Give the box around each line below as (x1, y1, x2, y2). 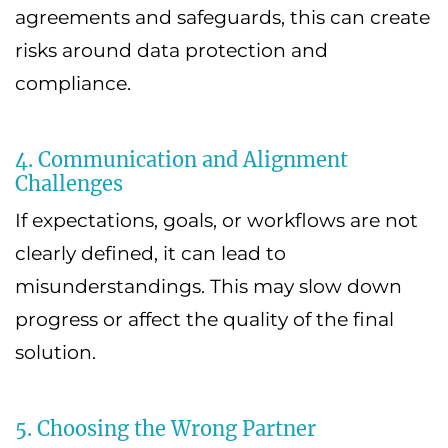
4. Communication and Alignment (15, 147, 348, 173)
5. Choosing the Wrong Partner (15, 416, 316, 442)
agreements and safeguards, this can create (15, 6, 430, 30)
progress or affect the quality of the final (15, 308, 394, 332)
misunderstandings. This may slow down (15, 275, 402, 299)
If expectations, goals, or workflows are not (15, 209, 418, 233)
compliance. (15, 72, 131, 96)
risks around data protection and (15, 39, 328, 63)
